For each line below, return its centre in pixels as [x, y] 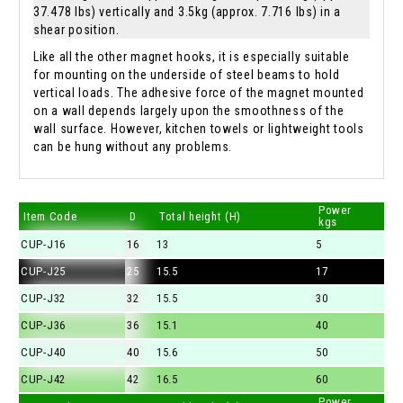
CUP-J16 [43, 245]
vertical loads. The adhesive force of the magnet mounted [199, 93]
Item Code [50, 217]
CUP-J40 [43, 353]
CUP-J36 [43, 326]
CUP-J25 [43, 272]
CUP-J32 [43, 299]
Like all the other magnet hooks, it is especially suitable [192, 57]
